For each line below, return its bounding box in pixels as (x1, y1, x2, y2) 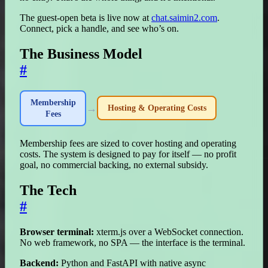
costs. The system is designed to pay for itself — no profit (20, 149, 236, 160)
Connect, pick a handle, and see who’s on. (20, 23, 179, 34)
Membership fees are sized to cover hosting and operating (20, 138, 236, 149)
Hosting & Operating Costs (107, 103, 206, 113)
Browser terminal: (20, 226, 94, 237)
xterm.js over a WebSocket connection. (94, 226, 243, 237)
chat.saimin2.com (151, 13, 217, 23)
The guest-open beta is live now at (20, 13, 151, 23)
